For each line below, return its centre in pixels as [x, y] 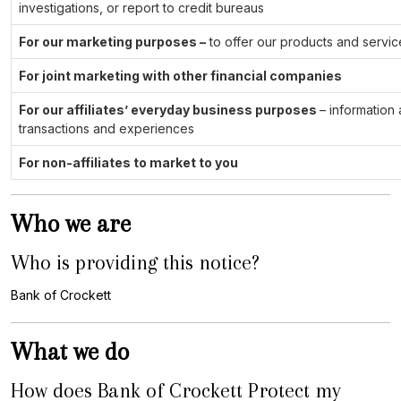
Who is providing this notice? [135, 262]
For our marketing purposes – [112, 42]
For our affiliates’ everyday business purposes [169, 110]
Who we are [71, 224]
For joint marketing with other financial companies [180, 76]
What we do [70, 352]
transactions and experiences [107, 128]
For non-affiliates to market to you [128, 162]
